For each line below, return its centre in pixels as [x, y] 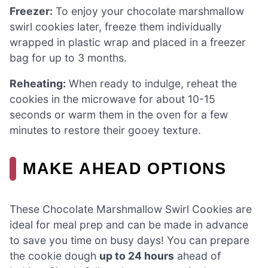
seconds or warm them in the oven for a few [119, 115]
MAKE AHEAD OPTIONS [125, 169]
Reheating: [38, 84]
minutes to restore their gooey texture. [105, 130]
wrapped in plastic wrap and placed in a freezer [128, 42]
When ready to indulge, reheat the [151, 84]
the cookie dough [54, 256]
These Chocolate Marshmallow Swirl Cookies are [131, 209]
